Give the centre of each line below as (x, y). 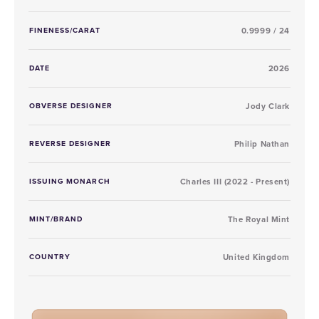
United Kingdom (256, 257)
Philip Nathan (262, 143)
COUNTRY (50, 256)
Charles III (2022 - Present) (235, 181)
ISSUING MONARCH (70, 181)
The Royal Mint (258, 219)
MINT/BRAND (56, 219)
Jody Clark (268, 106)
